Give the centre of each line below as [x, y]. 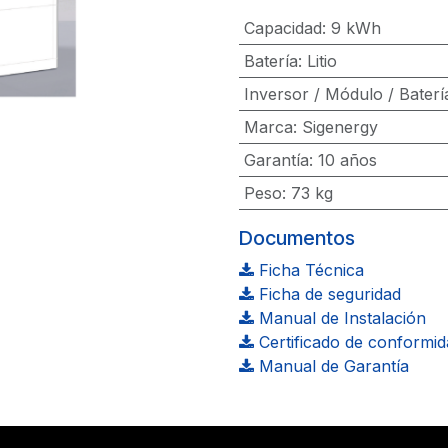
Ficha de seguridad [327, 294]
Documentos [297, 238]
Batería [270, 61]
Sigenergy [339, 127]
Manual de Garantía [331, 366]
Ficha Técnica [309, 270]
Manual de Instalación [340, 318]
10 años [347, 160]
